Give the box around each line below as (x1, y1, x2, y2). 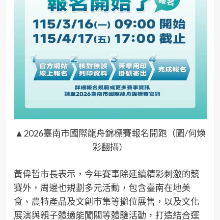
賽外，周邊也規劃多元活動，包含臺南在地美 (13, 182, 191, 193)
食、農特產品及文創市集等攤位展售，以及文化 (13, 196, 199, 207)
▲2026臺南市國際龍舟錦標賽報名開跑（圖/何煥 (14, 128, 206, 139)
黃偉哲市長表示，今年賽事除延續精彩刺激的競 (13, 168, 199, 180)
